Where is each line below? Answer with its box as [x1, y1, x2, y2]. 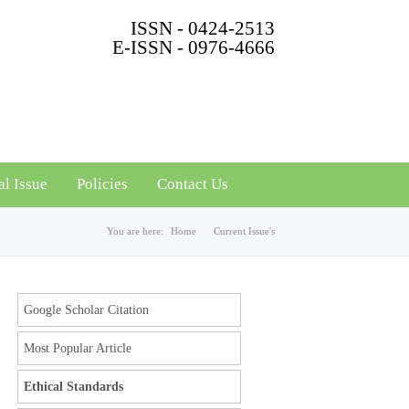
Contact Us [157, 175, 228, 193]
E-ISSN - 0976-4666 [112, 37, 275, 58]
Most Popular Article [23, 341, 131, 355]
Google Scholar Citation [23, 303, 149, 317]
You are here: [106, 225, 163, 236]
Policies [77, 175, 128, 193]
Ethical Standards [23, 380, 123, 393]
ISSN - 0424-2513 [131, 17, 275, 39]
